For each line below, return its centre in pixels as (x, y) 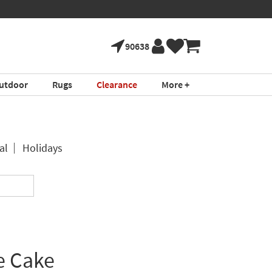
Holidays (42, 148)
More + (175, 84)
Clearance (117, 84)
